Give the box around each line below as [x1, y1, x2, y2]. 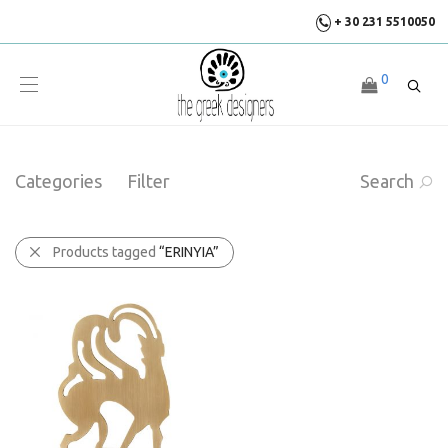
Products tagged [53, 244, 159, 260]
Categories [15, 171, 102, 191]
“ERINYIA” [159, 244, 219, 260]
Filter [127, 171, 170, 191]
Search [360, 171, 414, 191]
